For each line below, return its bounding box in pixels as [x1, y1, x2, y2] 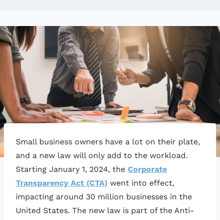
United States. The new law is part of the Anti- [16, 206, 194, 216]
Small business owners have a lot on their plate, [16, 137, 200, 147]
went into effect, [108, 178, 174, 188]
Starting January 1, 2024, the [16, 165, 128, 174]
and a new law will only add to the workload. [16, 151, 188, 161]
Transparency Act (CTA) [16, 178, 108, 188]
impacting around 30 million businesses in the [16, 192, 192, 202]
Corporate [128, 165, 167, 174]
